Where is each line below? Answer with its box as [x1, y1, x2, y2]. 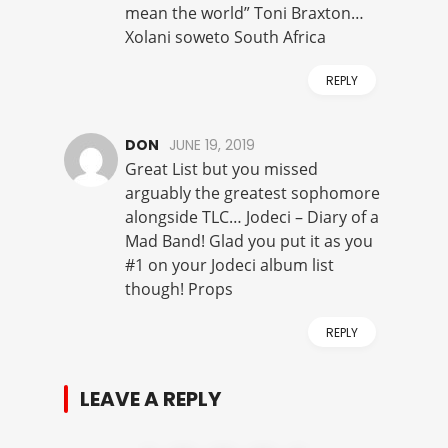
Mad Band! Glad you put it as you [125, 230, 373, 253]
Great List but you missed [125, 158, 318, 181]
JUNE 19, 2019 [169, 135, 255, 156]
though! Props [125, 278, 233, 301]
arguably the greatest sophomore [125, 182, 380, 205]
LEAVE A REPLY [80, 385, 221, 414]
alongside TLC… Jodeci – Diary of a [125, 206, 379, 229]
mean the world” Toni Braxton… [125, 2, 364, 25]
